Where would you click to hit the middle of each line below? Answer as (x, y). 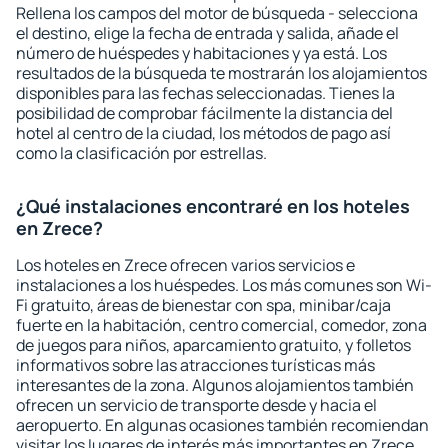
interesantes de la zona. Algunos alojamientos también (215, 385)
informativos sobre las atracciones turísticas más (195, 365)
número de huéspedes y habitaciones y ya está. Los (201, 53)
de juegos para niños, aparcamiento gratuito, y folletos (213, 345)
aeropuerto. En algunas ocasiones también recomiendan (222, 425)
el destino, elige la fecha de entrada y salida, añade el (207, 33)
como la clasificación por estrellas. (141, 153)
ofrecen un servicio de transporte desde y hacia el (196, 405)
